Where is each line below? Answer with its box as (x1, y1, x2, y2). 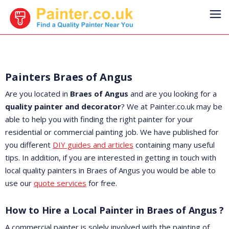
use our (5, 178, 34, 188)
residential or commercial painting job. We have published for (5, 127, 219, 137)
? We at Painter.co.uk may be (121, 101, 222, 111)
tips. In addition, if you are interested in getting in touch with (5, 152, 216, 163)
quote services (34, 178, 86, 188)
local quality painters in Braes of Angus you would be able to (5, 165, 216, 175)
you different (5, 140, 53, 150)
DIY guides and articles (53, 140, 133, 150)
